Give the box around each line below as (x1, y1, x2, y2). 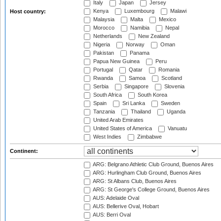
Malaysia (92, 16, 114, 23)
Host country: (10, 8, 47, 14)
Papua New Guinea (92, 58, 140, 65)
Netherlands (92, 33, 122, 39)
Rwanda (92, 75, 113, 81)
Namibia (129, 25, 149, 31)
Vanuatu (166, 125, 187, 132)
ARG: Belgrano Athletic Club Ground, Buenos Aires (92, 161, 214, 168)
